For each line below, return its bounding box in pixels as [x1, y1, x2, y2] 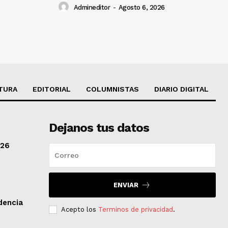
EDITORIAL [33, 84, 71, 93]
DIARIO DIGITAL [154, 84, 209, 93]
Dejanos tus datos [48, 120, 149, 135]
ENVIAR [113, 181, 139, 189]
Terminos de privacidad [98, 205, 173, 213]
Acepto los [61, 205, 98, 213]
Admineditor [73, 3, 110, 11]
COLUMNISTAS [86, 84, 139, 93]
